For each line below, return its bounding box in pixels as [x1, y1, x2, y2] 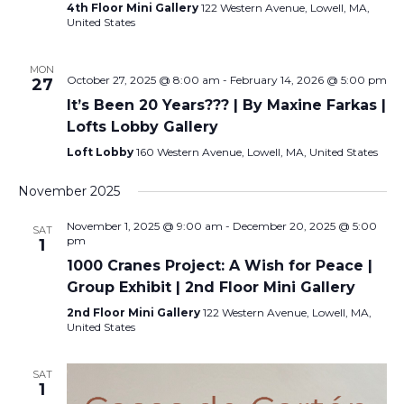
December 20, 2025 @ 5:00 [232, 219, 377, 234]
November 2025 [17, 183, 120, 200]
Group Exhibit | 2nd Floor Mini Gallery [66, 279, 355, 297]
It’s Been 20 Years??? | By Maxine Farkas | [66, 96, 386, 115]
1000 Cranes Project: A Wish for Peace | [66, 257, 372, 275]
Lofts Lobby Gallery [66, 118, 218, 136]
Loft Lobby [66, 145, 136, 160]
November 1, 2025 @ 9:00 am [66, 219, 223, 234]
